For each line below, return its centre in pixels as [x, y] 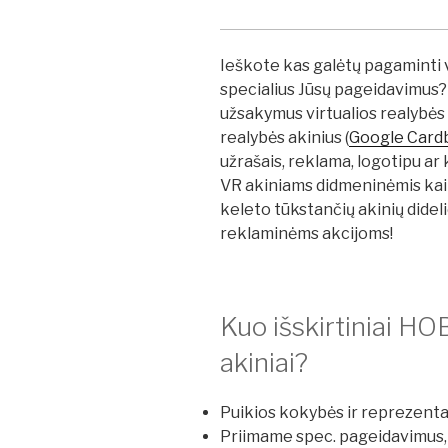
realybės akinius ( [284, 138]
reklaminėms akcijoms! [306, 234]
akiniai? [264, 363]
